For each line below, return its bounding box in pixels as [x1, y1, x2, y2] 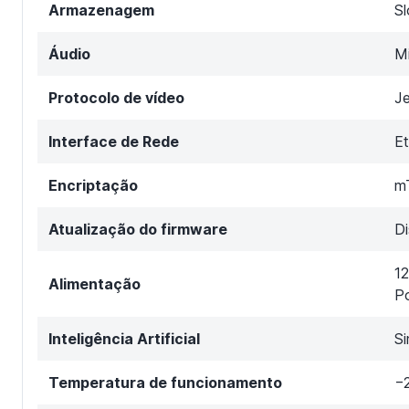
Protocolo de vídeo [48, 88, 184, 107]
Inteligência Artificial [48, 329, 200, 348]
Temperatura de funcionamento [48, 372, 282, 392]
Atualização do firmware [48, 219, 227, 238]
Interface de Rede [48, 131, 179, 151]
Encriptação [48, 175, 138, 194]
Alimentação [48, 274, 141, 293]
